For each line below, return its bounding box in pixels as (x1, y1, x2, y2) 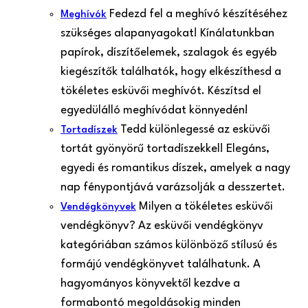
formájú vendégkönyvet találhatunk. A (60, 258, 261, 270)
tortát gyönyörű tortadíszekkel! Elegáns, (60, 143, 269, 155)
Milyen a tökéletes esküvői (139, 201, 273, 212)
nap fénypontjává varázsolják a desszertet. (60, 181, 285, 193)
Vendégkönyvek (60, 202, 136, 212)
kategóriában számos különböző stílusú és (60, 239, 277, 251)
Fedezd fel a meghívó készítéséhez (109, 8, 287, 20)
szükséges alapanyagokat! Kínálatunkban (60, 27, 274, 39)
